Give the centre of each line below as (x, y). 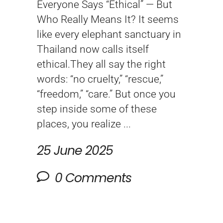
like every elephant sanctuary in (109, 34)
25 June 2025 (75, 150)
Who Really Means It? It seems (108, 19)
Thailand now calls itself (93, 49)
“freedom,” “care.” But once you (106, 94)
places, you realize (80, 124)
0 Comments (92, 178)
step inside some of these (97, 109)
